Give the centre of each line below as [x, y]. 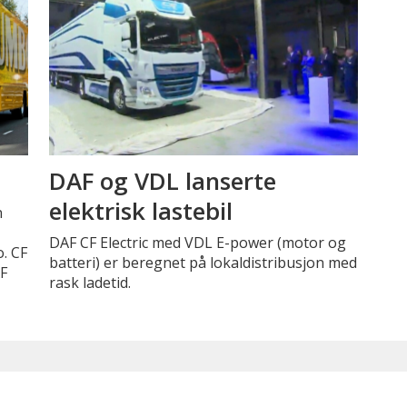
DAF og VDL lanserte [162, 180]
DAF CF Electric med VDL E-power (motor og [197, 243]
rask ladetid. [89, 283]
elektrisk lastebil [140, 210]
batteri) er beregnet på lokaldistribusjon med [203, 263]
